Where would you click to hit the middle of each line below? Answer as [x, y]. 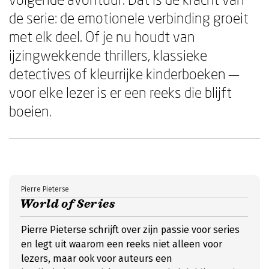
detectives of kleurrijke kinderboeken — [124, 74]
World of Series [68, 204]
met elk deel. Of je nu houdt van [102, 36]
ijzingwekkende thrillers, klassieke [108, 55]
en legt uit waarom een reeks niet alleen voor [122, 244]
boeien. [30, 111]
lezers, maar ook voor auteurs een [97, 258]
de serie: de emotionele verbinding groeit [129, 18]
